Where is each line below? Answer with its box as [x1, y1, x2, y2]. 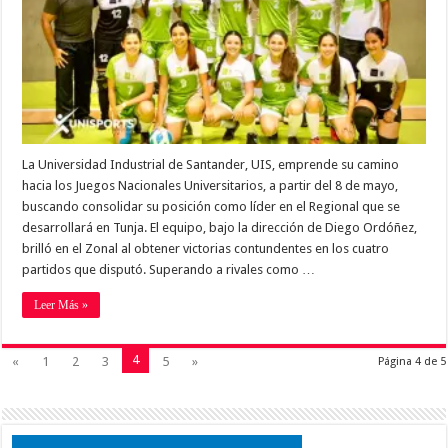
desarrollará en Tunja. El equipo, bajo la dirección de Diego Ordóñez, [22, 220, 418, 236]
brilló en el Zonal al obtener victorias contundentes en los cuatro [22, 241, 390, 257]
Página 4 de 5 [377, 355, 446, 369]
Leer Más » [34, 298, 89, 313]
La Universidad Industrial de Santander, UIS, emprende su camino [22, 157, 400, 173]
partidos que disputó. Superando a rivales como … [22, 262, 316, 278]
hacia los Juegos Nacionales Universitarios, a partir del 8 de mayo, [22, 178, 399, 194]
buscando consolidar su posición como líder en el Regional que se [22, 199, 401, 215]
